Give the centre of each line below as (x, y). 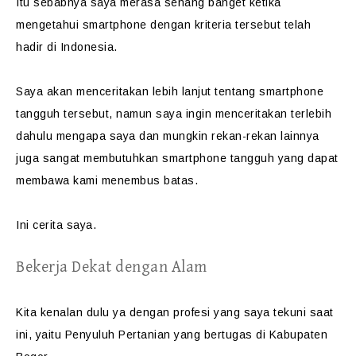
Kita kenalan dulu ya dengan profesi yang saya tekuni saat (175, 312)
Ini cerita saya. (56, 225)
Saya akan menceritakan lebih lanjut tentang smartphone (170, 91)
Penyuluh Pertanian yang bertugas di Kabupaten (196, 335)
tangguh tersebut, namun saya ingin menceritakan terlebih (174, 114)
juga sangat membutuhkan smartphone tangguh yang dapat (177, 158)
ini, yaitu (41, 335)
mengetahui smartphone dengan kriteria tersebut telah (163, 25)
